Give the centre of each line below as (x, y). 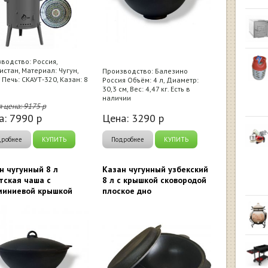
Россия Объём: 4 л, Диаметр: (150, 80)
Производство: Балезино (145, 71)
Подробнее (128, 139)
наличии (117, 98)
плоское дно (127, 191)
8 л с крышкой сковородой (154, 180)
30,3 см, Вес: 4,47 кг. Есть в (146, 89)
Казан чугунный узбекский (155, 169)
